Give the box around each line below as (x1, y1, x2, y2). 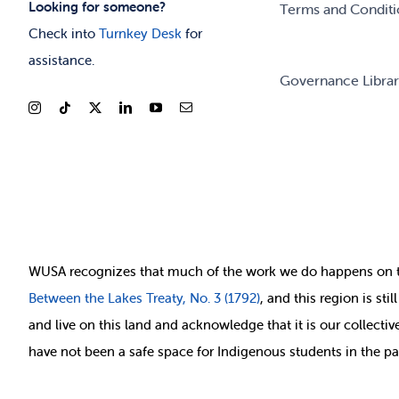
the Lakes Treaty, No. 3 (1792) (80, 289, 260, 307)
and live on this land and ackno (28, 316, 219, 334)
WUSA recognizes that (28, 263, 167, 281)
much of (167, 263, 219, 281)
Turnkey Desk (98, 24, 182, 42)
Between (28, 289, 81, 307)
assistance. (28, 51, 94, 69)
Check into (28, 24, 99, 42)
